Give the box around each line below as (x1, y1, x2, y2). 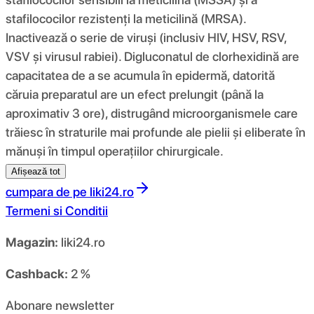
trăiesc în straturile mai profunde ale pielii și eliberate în (6, 124, 306, 139)
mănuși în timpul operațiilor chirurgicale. (6, 143, 224, 158)
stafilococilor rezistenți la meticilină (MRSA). (6, 11, 246, 26)
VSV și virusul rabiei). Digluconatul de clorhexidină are (6, 48, 299, 64)
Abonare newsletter (6, 297, 114, 313)
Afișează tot (11, 165, 60, 177)
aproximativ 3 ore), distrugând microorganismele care (6, 105, 298, 121)
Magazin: (6, 234, 58, 250)
